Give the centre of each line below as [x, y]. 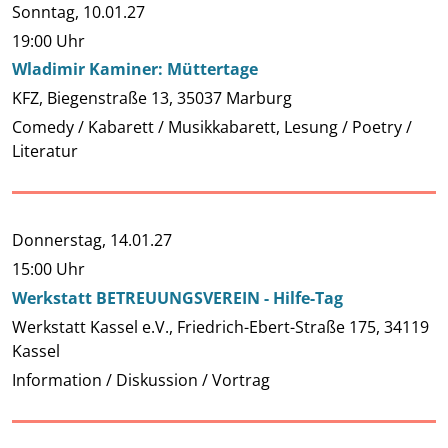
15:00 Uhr [48, 269]
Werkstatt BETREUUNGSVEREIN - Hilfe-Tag [177, 297]
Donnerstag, [61, 240]
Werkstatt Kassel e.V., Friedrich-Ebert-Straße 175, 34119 [220, 326]
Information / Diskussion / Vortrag [141, 379]
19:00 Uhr [48, 40]
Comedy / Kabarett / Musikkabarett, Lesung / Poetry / [212, 126]
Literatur [45, 150]
